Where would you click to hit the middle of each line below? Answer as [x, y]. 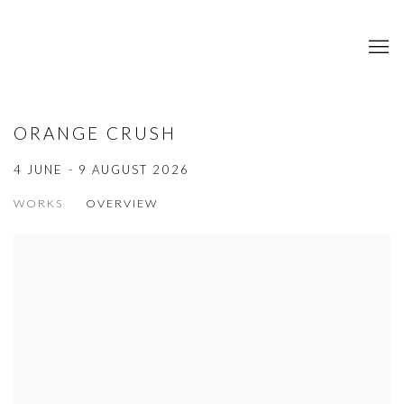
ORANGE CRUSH [96, 133]
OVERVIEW [122, 203]
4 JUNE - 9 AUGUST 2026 [101, 169]
